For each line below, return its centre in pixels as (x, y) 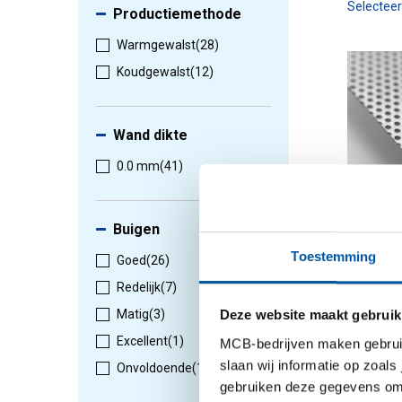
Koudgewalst (153, 72)
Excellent (142, 341)
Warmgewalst (156, 45)
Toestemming (334, 256)
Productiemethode (177, 14)
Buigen (136, 230)
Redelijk (139, 288)
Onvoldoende (154, 368)
